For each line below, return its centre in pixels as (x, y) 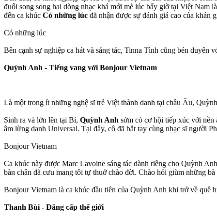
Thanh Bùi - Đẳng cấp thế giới (54, 207)
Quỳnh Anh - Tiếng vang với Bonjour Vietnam (80, 67)
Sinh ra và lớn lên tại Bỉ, (42, 120)
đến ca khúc (23, 15)
